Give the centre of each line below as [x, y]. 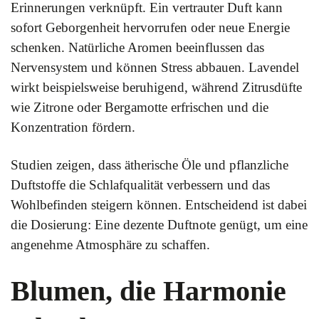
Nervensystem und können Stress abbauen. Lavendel [155, 67]
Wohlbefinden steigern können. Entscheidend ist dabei [159, 205]
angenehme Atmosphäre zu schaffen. [110, 245]
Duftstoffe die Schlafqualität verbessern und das [140, 185]
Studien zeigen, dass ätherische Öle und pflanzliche [150, 165]
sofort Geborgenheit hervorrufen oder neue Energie [150, 27]
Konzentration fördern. [73, 127]
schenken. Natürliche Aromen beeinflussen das [137, 47]
